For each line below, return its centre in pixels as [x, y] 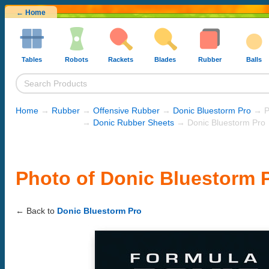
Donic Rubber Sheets [134, 122]
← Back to [36, 210]
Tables [32, 59]
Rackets [121, 59]
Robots [76, 59]
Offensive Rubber [126, 110]
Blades [165, 59]
